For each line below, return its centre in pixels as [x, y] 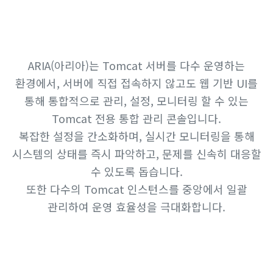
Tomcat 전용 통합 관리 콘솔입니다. [136, 118]
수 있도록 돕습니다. [136, 171]
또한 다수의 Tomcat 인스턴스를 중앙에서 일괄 [136, 189]
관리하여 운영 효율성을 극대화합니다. [136, 207]
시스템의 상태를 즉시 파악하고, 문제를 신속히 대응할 [136, 154]
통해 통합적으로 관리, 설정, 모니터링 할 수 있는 [136, 101]
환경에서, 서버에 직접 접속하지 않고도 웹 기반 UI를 [136, 83]
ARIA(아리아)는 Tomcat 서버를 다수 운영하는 [136, 65]
